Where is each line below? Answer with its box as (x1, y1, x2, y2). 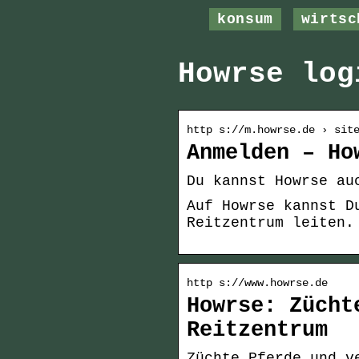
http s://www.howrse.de (187, 276, 328, 290)
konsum (217, 11, 273, 27)
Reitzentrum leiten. (187, 215, 354, 232)
